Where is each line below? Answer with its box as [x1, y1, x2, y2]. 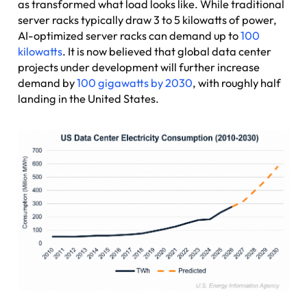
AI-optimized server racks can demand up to [18, 28, 241, 42]
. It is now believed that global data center [62, 44, 272, 58]
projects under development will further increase [18, 60, 260, 74]
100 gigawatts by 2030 [77, 75, 193, 90]
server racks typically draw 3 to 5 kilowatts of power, [18, 12, 278, 27]
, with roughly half [193, 75, 282, 90]
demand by [18, 75, 77, 90]
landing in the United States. [18, 91, 160, 106]
